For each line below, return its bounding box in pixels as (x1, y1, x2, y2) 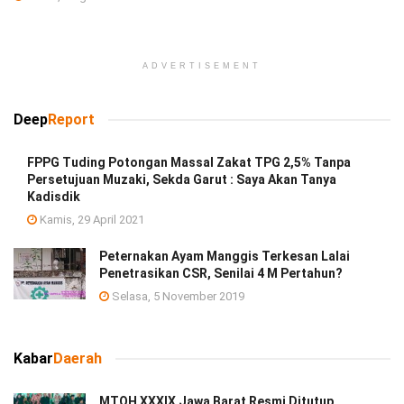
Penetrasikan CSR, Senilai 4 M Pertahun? (99, 265, 343, 280)
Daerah (53, 349, 102, 367)
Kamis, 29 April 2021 (37, 212, 144, 226)
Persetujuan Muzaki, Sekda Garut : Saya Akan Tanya (27, 171, 336, 187)
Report (48, 110, 95, 128)
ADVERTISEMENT (142, 60, 262, 70)
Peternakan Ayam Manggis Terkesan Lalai (99, 248, 350, 263)
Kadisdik (27, 188, 80, 204)
